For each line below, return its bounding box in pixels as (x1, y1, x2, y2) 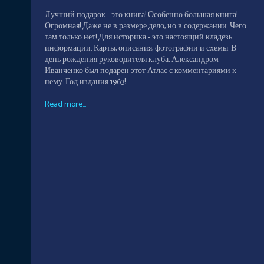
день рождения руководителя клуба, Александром (45, 53, 219, 67)
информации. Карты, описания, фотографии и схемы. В (45, 42, 236, 56)
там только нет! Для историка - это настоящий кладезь (45, 31, 232, 45)
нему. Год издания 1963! (45, 75, 126, 90)
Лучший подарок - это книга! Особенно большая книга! (45, 8, 237, 22)
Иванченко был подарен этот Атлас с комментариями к (45, 64, 236, 78)
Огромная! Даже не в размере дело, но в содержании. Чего (45, 19, 246, 34)
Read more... (45, 98, 86, 112)
